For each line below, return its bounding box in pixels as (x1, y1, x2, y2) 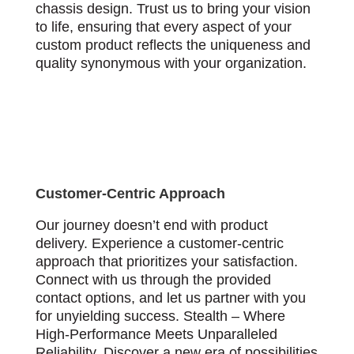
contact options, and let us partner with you (35, 289, 306, 306)
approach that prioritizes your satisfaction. (35, 253, 298, 269)
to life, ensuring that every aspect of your (35, 18, 292, 35)
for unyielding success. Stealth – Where (35, 307, 285, 324)
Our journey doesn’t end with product (35, 217, 268, 233)
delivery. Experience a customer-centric (35, 235, 284, 251)
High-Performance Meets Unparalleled (35, 326, 277, 342)
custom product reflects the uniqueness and (35, 36, 311, 53)
